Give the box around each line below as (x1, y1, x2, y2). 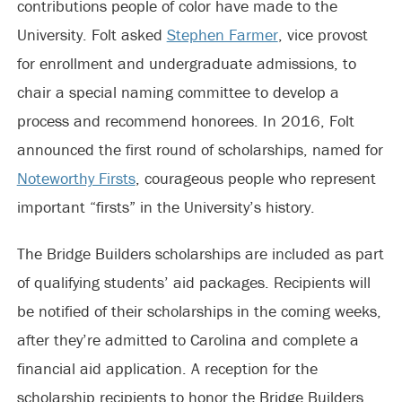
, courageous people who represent (135, 168, 376, 188)
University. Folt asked (16, 24, 167, 45)
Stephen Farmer (166, 24, 278, 45)
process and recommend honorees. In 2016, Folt (16, 110, 354, 131)
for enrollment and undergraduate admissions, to (16, 53, 356, 74)
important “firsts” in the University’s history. (16, 197, 315, 217)
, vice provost (277, 24, 368, 45)
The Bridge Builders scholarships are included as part (16, 243, 384, 264)
